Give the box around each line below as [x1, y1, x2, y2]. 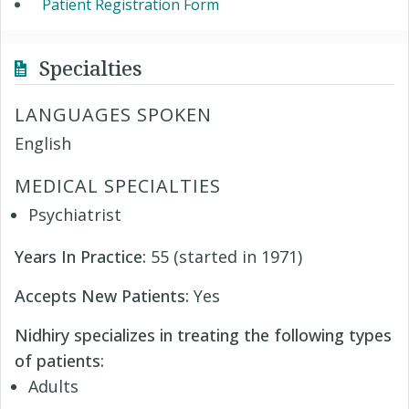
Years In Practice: [15, 245, 151, 267]
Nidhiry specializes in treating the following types [15, 323, 392, 346]
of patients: [15, 349, 104, 372]
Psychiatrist [28, 203, 121, 225]
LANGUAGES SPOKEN [15, 101, 212, 127]
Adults [28, 374, 79, 397]
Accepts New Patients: [15, 284, 194, 307]
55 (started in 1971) [151, 245, 302, 267]
